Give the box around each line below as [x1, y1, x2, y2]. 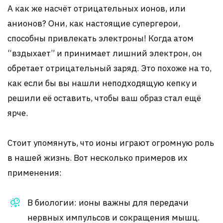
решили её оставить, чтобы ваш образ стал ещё [7, 93, 201, 104]
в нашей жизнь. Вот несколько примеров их [7, 152, 188, 163]
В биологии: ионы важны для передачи [27, 197, 189, 208]
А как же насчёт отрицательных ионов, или [7, 3, 186, 14]
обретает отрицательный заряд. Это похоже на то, [7, 63, 212, 74]
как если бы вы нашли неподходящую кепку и [7, 78, 197, 89]
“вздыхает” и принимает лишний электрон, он [7, 48, 202, 59]
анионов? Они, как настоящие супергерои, [7, 18, 180, 29]
